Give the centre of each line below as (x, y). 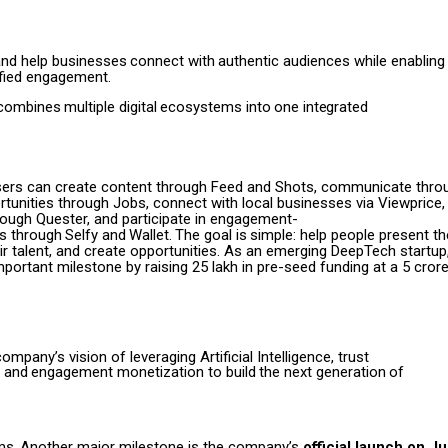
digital (138, 106)
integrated (335, 106)
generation (350, 371)
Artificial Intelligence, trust (284, 356)
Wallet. (151, 234)
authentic (249, 60)
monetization (161, 371)
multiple (90, 106)
